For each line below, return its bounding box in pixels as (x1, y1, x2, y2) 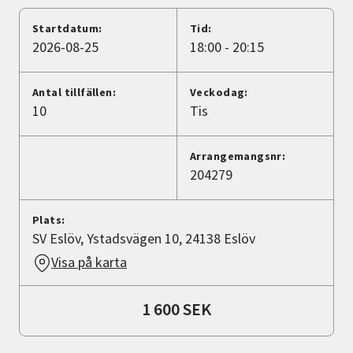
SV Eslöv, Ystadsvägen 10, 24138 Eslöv (32, 229, 255, 248)
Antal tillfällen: (32, 85, 117, 100)
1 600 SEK (142, 298, 211, 321)
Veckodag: (190, 85, 248, 100)
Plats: (32, 213, 65, 228)
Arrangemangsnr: (190, 149, 286, 164)
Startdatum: (32, 21, 102, 36)
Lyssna (35, 111, 76, 129)
